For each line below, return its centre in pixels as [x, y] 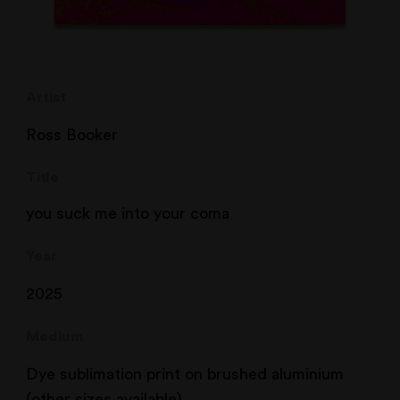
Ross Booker [72, 134]
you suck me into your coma [128, 214]
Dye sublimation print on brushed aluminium [185, 374]
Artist [46, 97]
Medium [55, 337]
